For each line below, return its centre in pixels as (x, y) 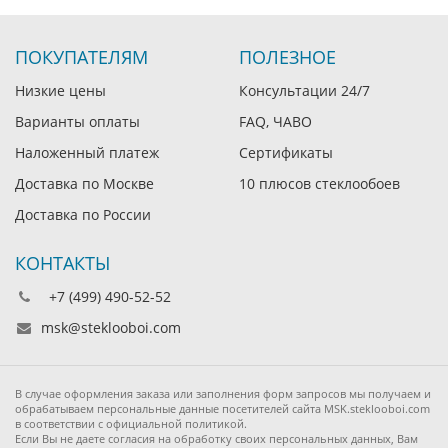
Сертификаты (286, 153)
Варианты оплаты (77, 122)
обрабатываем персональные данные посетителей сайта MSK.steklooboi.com (222, 409)
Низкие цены (60, 91)
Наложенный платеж (87, 153)
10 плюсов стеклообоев (319, 184)
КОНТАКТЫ (62, 263)
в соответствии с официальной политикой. (131, 424)
